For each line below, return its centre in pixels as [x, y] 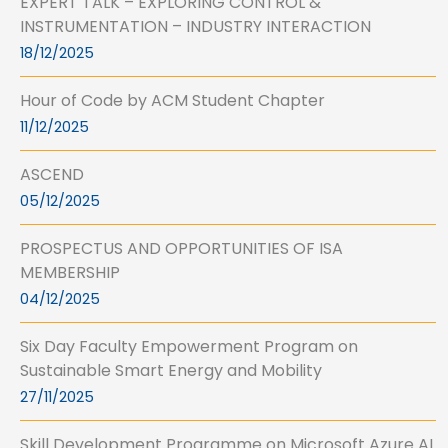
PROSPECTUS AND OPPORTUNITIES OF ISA [181, 249]
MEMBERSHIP [70, 273]
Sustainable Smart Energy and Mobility [171, 371]
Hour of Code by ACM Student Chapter [172, 101]
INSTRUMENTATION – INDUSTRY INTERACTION [195, 27]
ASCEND [52, 175]
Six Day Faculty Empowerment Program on [189, 347]
